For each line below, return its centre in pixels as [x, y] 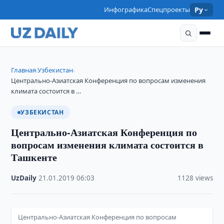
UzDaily [24, 178]
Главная [24, 70]
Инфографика [126, 9]
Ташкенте [34, 157]
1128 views [195, 178]
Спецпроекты [169, 9]
